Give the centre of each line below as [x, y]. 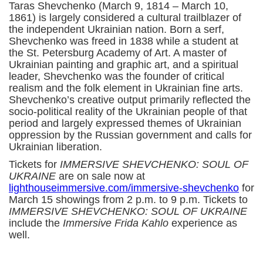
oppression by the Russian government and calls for [130, 135]
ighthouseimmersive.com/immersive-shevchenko [125, 188]
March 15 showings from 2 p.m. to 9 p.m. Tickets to [128, 199]
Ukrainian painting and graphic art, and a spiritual [124, 64]
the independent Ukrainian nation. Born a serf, [117, 29]
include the [36, 223]
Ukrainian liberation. [58, 146]
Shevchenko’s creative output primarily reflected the [130, 100]
